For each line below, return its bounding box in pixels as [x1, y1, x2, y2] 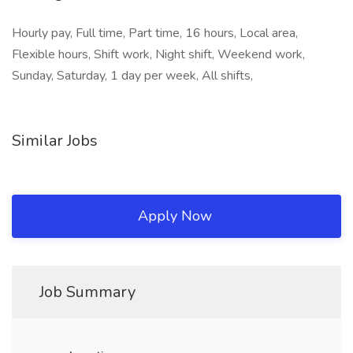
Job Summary [39, 281, 136, 303]
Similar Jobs [12, 130, 98, 151]
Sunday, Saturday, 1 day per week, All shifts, [12, 67, 253, 84]
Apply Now [137, 206, 212, 225]
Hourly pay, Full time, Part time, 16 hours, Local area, [12, 24, 298, 42]
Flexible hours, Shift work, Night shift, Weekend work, [12, 46, 305, 63]
